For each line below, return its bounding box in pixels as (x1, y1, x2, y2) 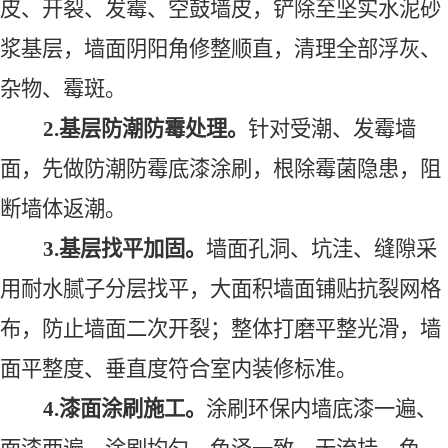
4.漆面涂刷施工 (42, 397, 185, 422)
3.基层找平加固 (42, 237, 185, 262)
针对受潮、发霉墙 (247, 117, 416, 142)
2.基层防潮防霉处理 (42, 117, 227, 142)
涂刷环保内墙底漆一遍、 (205, 397, 437, 422)
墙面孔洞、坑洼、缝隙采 (205, 237, 437, 262)
